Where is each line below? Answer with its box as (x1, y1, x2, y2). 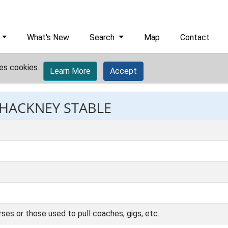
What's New (27, 33, 70, 42)
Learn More (50, 66, 91, 76)
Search (90, 33, 117, 42)
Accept (110, 66, 137, 76)
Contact (180, 33, 210, 42)
